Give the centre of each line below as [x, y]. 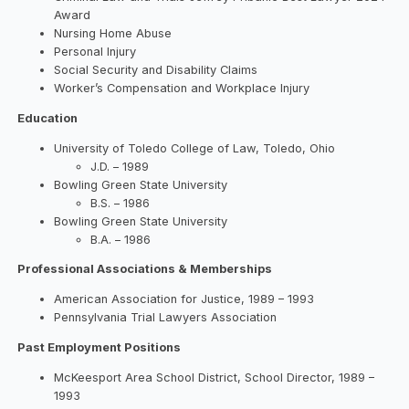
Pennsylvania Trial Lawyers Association [166, 318]
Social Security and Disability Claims [156, 69]
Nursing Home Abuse [113, 33]
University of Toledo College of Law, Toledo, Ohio [195, 148]
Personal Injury [95, 51]
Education [48, 118]
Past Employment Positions [100, 348]
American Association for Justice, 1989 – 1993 [184, 299]
